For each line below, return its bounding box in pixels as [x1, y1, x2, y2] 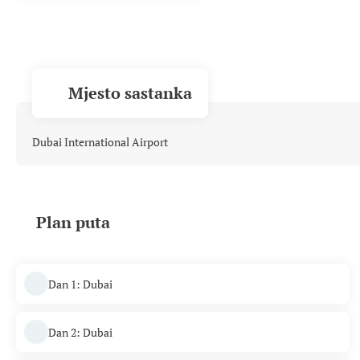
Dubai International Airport [32, 134, 168, 149]
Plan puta [36, 211, 110, 233]
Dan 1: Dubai [48, 276, 112, 292]
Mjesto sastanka [68, 82, 192, 104]
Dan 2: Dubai [48, 324, 112, 340]
